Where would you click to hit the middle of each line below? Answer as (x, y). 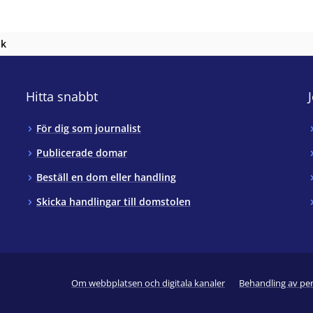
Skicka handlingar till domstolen (113, 201)
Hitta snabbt (61, 96)
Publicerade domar (81, 152)
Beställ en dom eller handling (106, 177)
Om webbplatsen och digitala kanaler (148, 283)
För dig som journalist (88, 128)
